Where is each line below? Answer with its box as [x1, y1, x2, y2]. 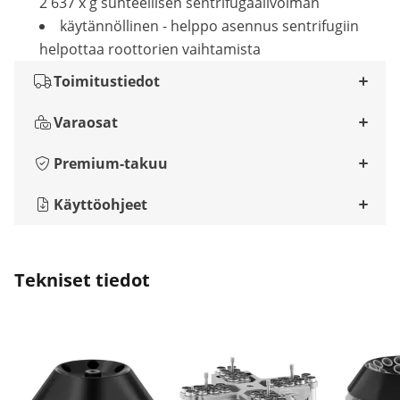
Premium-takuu [54, 154, 168, 173]
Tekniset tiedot [14, 268, 150, 292]
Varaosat [54, 112, 118, 132]
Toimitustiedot [54, 71, 160, 91]
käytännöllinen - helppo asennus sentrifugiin [60, 16, 359, 36]
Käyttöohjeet [54, 195, 147, 214]
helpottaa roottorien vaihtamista [39, 39, 261, 59]
